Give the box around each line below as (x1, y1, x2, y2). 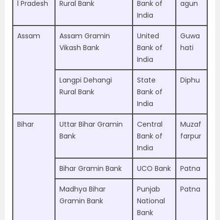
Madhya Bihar (59, 184, 106, 194)
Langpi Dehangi (59, 75, 112, 85)
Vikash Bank (59, 43, 99, 53)
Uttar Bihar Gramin (59, 119, 123, 129)
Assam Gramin (59, 31, 110, 41)
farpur (180, 131, 201, 141)
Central (137, 119, 163, 129)
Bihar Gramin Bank (59, 164, 122, 173)
